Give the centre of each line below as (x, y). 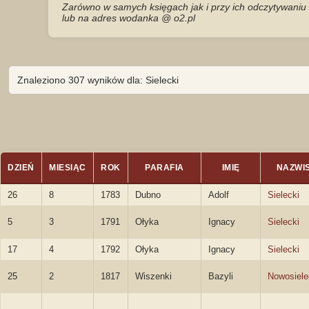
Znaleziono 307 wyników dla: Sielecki (98, 80)
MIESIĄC (68, 168)
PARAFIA (165, 168)
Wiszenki (153, 276)
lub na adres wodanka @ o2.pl (129, 18)
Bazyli (221, 276)
